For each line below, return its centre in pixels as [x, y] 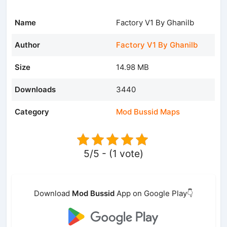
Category [32, 111]
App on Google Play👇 [154, 193]
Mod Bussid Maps [148, 111]
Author [28, 45]
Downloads [35, 89]
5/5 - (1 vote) [113, 153]
